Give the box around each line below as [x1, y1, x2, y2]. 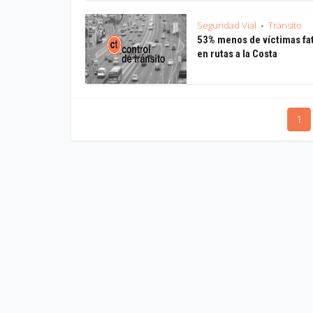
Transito [268, 18, 302, 31]
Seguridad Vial [197, 18, 256, 31]
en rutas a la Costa [197, 47, 277, 60]
